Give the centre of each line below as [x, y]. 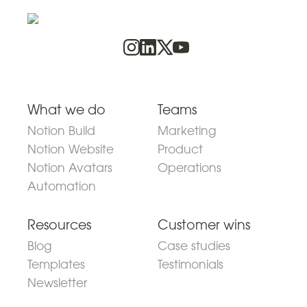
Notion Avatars [70, 168]
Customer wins [204, 224]
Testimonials [191, 264]
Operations [189, 168]
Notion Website [71, 149]
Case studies [194, 246]
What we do [66, 109]
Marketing [187, 131]
